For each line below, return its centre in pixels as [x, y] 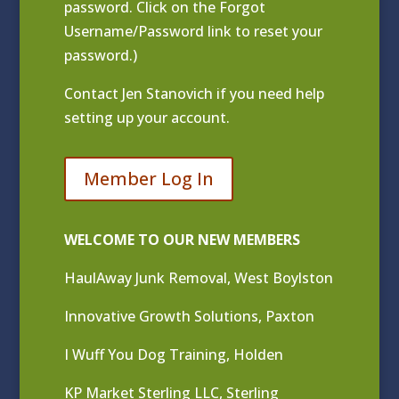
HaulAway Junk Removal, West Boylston [199, 278]
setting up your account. [147, 118]
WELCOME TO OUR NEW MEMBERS [183, 240]
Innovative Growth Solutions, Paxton [190, 317]
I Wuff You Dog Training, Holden [174, 355]
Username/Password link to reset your [194, 32]
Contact [94, 94]
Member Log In [149, 179]
